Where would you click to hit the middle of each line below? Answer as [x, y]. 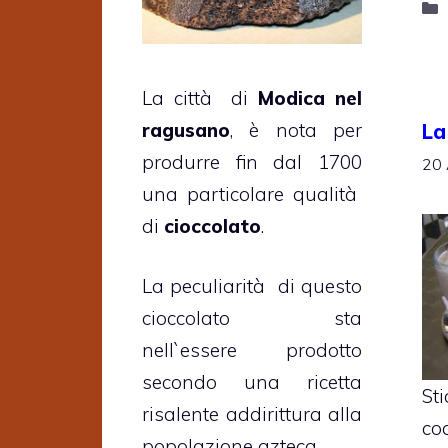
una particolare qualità [252, 193]
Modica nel [310, 97]
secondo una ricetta [252, 382]
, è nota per [296, 129]
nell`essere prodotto [252, 350]
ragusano [186, 129]
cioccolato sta [252, 318]
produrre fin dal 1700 [252, 161]
